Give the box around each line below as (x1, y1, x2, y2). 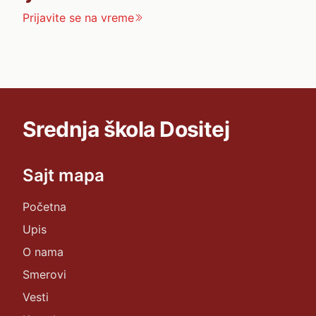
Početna (23, 200, 66, 214)
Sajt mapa (23, 165, 104, 186)
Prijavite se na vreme (23, 11, 134, 25)
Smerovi (23, 267, 66, 281)
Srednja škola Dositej (23, 116, 230, 142)
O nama (23, 245, 63, 259)
